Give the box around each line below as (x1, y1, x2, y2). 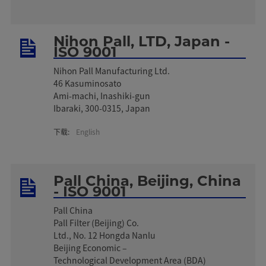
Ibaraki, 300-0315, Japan (53, 102, 151, 114)
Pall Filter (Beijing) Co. (53, 216, 141, 229)
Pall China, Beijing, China (53, 172, 242, 189)
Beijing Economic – (53, 241, 129, 254)
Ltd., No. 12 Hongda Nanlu (53, 229, 156, 241)
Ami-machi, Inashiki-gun (53, 89, 151, 102)
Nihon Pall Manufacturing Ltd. (53, 64, 170, 77)
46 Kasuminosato (53, 77, 122, 89)
